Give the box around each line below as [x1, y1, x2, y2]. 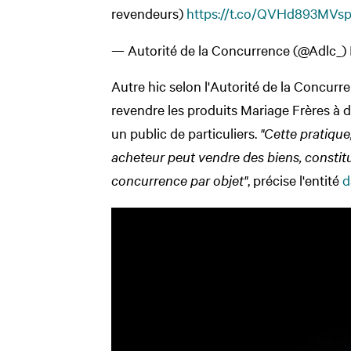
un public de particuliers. [111, 123, 260, 142]
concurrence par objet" [111, 170, 248, 189]
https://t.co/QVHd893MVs [186, 3, 344, 22]
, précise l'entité [248, 170, 342, 189]
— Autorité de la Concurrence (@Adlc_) [111, 40, 349, 59]
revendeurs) [111, 3, 186, 22]
